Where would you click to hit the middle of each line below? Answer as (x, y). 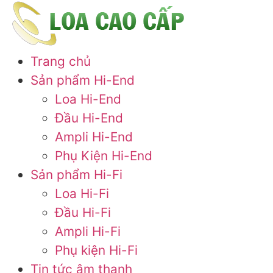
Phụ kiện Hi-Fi (96, 250)
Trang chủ (61, 61)
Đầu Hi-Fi (83, 212)
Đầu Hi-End (89, 118)
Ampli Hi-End (94, 137)
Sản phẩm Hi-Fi (76, 175)
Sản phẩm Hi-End (83, 80)
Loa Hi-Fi (82, 193)
